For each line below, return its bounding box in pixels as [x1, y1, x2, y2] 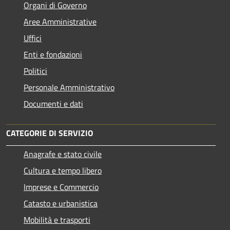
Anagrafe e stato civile [24, 147, 102, 160]
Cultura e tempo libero [24, 164, 102, 177]
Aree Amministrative [24, 15, 97, 28]
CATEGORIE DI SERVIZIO [6, 126, 93, 139]
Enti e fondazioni [24, 48, 82, 61]
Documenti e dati [24, 97, 83, 110]
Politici [24, 64, 47, 77]
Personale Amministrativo [24, 81, 114, 93]
